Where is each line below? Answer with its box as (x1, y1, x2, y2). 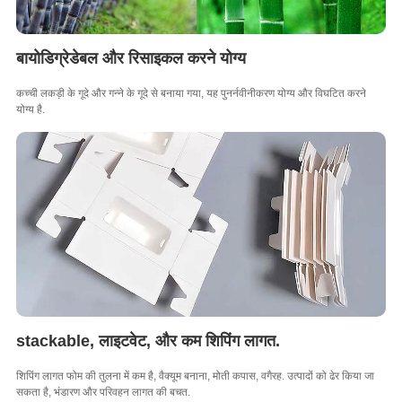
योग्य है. (15, 102, 45, 116)
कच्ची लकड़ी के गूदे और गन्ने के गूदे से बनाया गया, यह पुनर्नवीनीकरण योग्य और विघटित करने (15, 86, 366, 100)
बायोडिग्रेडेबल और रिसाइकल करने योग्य (15, 48, 246, 67)
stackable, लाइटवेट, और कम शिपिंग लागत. (15, 331, 280, 350)
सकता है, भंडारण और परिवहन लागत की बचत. (15, 385, 190, 398)
